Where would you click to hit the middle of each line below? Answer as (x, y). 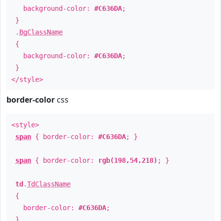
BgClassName (41, 32)
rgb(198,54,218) (128, 160)
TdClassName (49, 184)
